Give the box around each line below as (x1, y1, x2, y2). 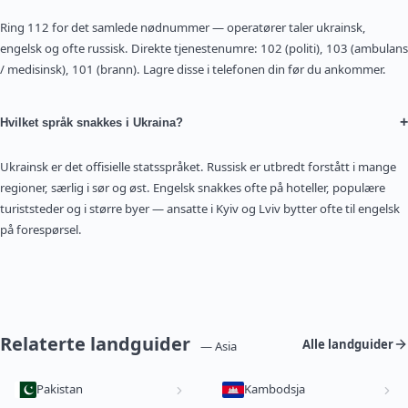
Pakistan (36, 381, 83, 398)
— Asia (200, 338, 238, 355)
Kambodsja (244, 381, 305, 398)
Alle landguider (302, 335, 393, 352)
